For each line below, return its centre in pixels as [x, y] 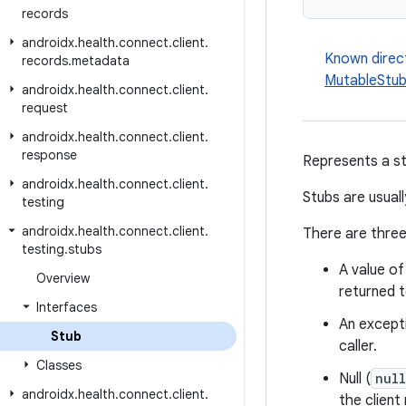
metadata [101, 61]
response [49, 155]
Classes [59, 365]
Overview [63, 278]
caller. [358, 346]
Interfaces [67, 307]
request [45, 108]
